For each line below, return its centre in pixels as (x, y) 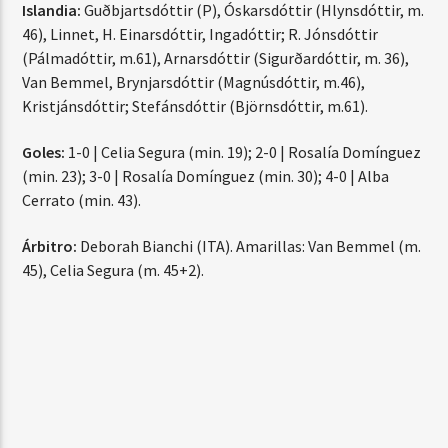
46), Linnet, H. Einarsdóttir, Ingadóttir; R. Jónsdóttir (200, 33)
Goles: (44, 151)
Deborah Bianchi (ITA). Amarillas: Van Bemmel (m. (249, 246)
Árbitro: (50, 246)
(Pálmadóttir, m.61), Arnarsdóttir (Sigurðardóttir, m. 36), (216, 57)
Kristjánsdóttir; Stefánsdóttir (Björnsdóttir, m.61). (195, 105)
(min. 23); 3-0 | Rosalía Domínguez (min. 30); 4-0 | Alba (206, 175)
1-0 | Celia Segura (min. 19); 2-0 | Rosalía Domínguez (243, 151)
